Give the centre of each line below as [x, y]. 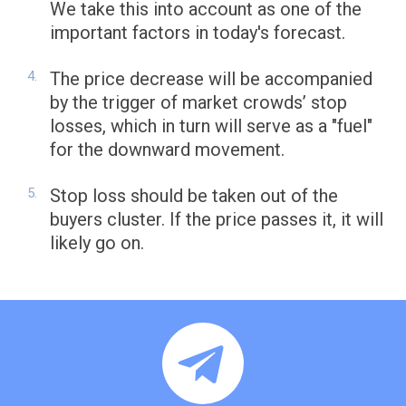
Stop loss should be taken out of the [194, 196]
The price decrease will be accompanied [211, 79]
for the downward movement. [167, 150]
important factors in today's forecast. [198, 33]
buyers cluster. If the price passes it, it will [217, 220]
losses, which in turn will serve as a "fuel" [211, 126]
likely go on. [97, 243]
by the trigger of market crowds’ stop [198, 103]
